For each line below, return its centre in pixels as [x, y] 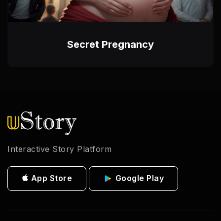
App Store [50, 178]
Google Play [138, 178]
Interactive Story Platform [59, 149]
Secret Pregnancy [110, 44]
